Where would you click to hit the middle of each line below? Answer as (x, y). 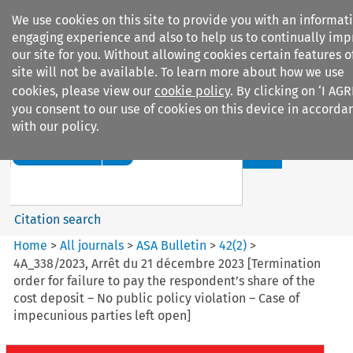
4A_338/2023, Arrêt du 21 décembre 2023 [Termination (167, 263)
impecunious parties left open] (102, 315)
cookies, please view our (83, 91)
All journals (94, 245)
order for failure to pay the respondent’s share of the (165, 281)
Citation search (57, 219)
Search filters (145, 109)
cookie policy (192, 91)
